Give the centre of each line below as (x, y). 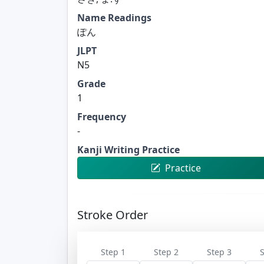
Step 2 (166, 252)
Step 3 (219, 252)
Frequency (102, 116)
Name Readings (114, 17)
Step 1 (113, 252)
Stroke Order (113, 214)
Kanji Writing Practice (128, 149)
